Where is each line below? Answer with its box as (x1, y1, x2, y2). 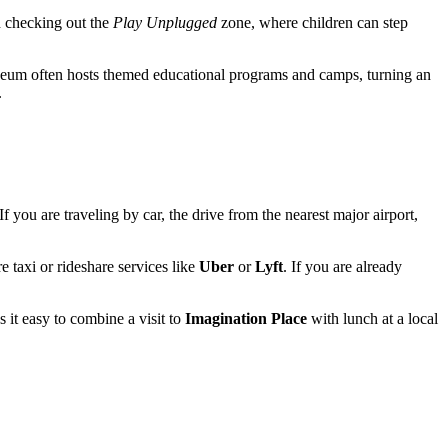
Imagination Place (185, 309, 307, 327)
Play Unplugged (113, 13, 217, 31)
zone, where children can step (217, 13, 408, 31)
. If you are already (283, 257, 402, 275)
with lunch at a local (307, 309, 438, 327)
